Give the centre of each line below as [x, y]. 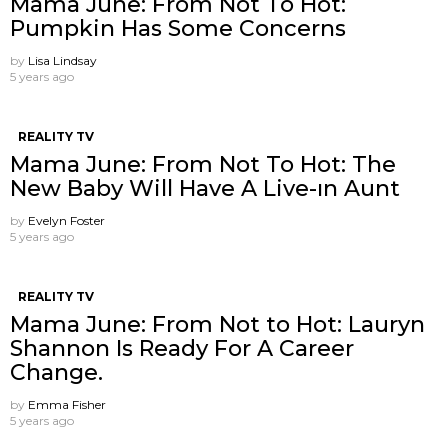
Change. [56, 373]
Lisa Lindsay [62, 61]
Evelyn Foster [66, 221]
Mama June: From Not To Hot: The [203, 165]
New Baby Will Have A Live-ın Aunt [205, 189]
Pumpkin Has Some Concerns [178, 29]
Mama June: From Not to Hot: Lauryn [217, 325]
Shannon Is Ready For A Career [182, 349]
